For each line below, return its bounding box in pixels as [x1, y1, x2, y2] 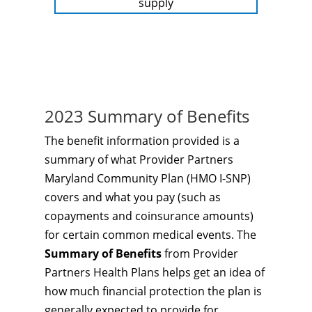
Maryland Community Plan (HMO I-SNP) [45, 171, 251, 186]
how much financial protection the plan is [45, 283, 262, 299]
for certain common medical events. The [45, 227, 256, 242]
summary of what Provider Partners [45, 152, 233, 167]
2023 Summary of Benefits [45, 104, 249, 127]
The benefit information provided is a [45, 133, 240, 148]
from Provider [162, 246, 238, 261]
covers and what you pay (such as [45, 189, 221, 205]
